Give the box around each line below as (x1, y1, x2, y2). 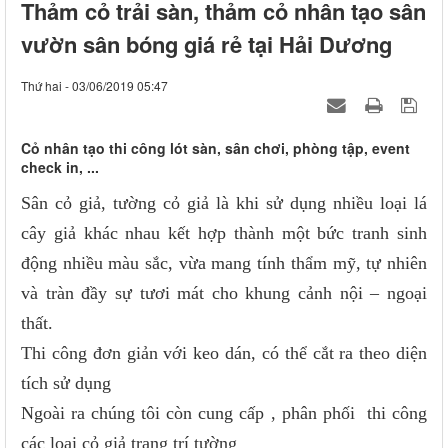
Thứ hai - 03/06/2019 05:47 (21, 77, 168, 95)
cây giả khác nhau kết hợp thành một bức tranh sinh (21, 223, 427, 244)
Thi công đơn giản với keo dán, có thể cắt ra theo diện (21, 343, 427, 364)
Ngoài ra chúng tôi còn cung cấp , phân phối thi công (21, 403, 427, 424)
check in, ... (21, 157, 99, 178)
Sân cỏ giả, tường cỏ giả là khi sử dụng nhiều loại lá (21, 193, 427, 214)
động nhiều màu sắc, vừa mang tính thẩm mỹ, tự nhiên (21, 253, 427, 274)
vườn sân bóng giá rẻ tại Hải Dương (21, 28, 392, 61)
